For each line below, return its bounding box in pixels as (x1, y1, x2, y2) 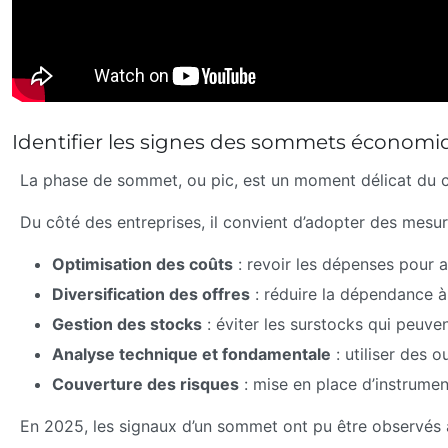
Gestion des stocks (52, 313, 202, 334)
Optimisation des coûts (52, 253, 233, 274)
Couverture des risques (52, 373, 239, 394)
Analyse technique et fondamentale (52, 343, 331, 364)
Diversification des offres (52, 283, 250, 304)
